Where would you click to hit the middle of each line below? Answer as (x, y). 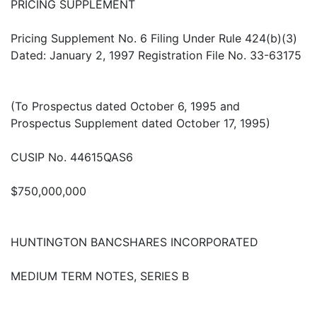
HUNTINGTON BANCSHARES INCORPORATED (134, 242)
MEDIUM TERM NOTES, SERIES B (100, 276)
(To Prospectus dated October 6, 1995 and (125, 106)
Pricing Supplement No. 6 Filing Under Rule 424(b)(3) (154, 38)
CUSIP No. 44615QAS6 (72, 157)
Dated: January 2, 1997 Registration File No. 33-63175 (156, 55)
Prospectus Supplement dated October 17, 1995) (140, 123)
